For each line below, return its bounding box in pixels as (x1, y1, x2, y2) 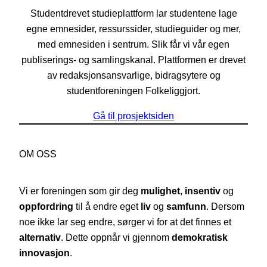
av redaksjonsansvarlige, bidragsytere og (46, 69, 221, 80)
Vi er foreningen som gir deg (19, 185, 141, 196)
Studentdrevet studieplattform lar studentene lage (30, 7, 237, 18)
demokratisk (172, 231, 228, 243)
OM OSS (19, 148, 57, 159)
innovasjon (19, 247, 70, 258)
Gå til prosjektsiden (93, 110, 174, 121)
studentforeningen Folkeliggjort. (67, 85, 200, 96)
